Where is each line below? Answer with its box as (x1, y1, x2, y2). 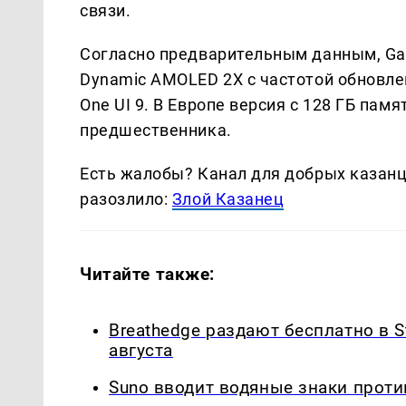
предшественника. (80, 121, 232, 140)
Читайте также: (80, 264, 216, 285)
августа (109, 341, 173, 361)
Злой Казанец (171, 189, 285, 209)
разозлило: (80, 189, 172, 209)
